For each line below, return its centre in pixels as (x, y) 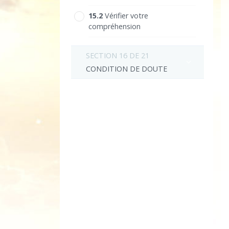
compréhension (114, 27)
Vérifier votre (126, 16)
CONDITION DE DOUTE (127, 68)
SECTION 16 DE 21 (118, 55)
